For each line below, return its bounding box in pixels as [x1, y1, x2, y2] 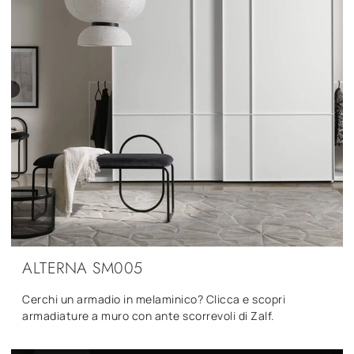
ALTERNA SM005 [22, 256, 143, 280]
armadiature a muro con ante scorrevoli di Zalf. [22, 307, 275, 323]
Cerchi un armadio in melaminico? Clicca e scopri [22, 291, 285, 307]
